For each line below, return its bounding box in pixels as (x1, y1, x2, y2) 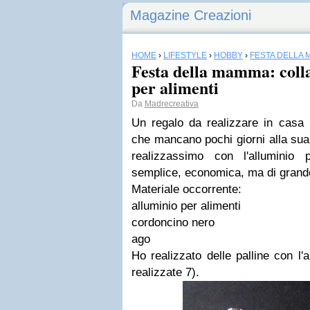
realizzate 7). (131, 266, 199, 279)
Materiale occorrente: (131, 183, 241, 196)
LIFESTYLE (163, 51, 207, 60)
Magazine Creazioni (130, 8, 251, 23)
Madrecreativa (145, 99, 199, 109)
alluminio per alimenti (131, 199, 241, 212)
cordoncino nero (131, 216, 215, 229)
